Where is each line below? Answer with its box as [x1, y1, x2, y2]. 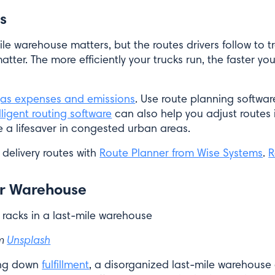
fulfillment [42, 258, 90, 271]
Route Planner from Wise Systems [99, 146, 263, 160]
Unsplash [7, 233, 51, 247]
